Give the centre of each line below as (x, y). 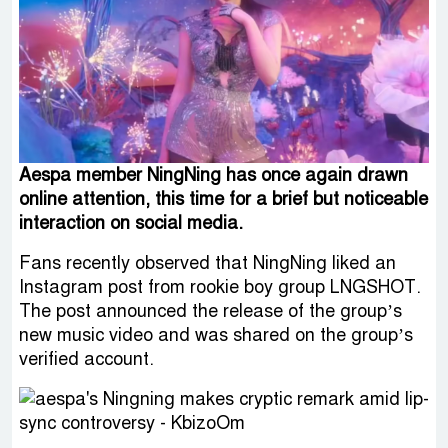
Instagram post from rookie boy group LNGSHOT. (220, 286)
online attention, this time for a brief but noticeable (223, 198)
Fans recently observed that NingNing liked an (207, 262)
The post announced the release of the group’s (210, 310)
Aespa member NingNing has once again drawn (213, 174)
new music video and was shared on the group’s (216, 334)
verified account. (86, 358)
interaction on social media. (131, 222)
